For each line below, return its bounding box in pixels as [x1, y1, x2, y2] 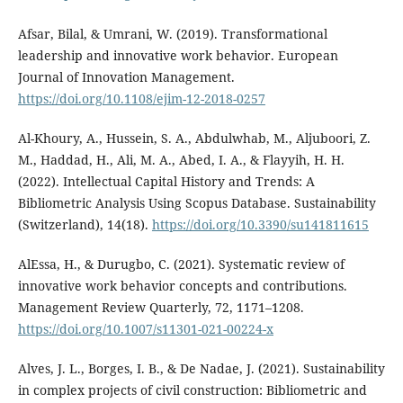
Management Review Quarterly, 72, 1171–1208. [17, 298, 304, 316]
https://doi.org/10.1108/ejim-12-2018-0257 [17, 89, 265, 107]
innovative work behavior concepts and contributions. [17, 276, 347, 294]
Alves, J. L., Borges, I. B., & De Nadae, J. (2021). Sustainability [17, 359, 385, 377]
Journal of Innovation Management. [17, 67, 235, 85]
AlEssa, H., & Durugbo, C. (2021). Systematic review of [17, 255, 345, 273]
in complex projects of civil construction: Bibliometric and [17, 381, 367, 399]
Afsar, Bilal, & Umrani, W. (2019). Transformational [17, 24, 327, 42]
